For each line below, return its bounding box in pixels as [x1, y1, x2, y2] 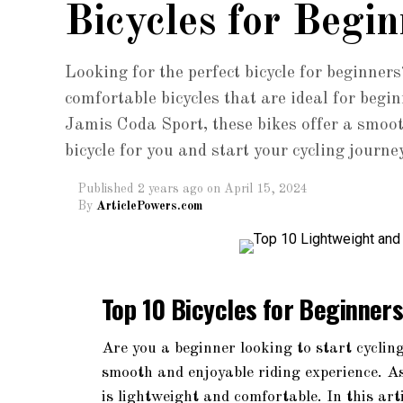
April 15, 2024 [224, 183, 308, 195]
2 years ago [138, 183, 203, 195]
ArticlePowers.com [96, 200, 202, 212]
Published [78, 183, 134, 195]
